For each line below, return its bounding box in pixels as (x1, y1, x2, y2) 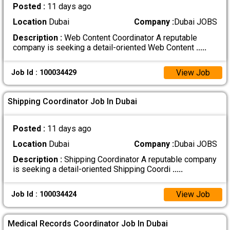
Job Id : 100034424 (11, 190, 76, 199)
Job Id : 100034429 (11, 68, 76, 77)
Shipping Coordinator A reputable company (62, 155, 217, 165)
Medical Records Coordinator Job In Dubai (8, 218, 168, 228)
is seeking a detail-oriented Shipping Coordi (12, 164, 172, 175)
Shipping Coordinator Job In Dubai (8, 97, 138, 107)
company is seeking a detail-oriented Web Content (12, 42, 196, 52)
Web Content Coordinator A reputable (62, 32, 197, 43)
